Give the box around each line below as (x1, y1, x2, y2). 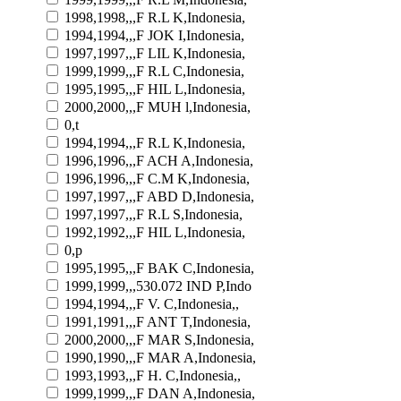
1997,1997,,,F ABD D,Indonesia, (64, 188, 254, 204)
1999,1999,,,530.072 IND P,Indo (64, 277, 252, 294)
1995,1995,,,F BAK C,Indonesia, (64, 260, 254, 276)
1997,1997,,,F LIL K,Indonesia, (64, 45, 245, 61)
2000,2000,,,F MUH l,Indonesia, (64, 98, 251, 115)
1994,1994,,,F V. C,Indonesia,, (64, 295, 239, 311)
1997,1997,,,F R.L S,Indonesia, (64, 206, 243, 222)
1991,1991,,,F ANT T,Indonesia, (64, 313, 251, 329)
